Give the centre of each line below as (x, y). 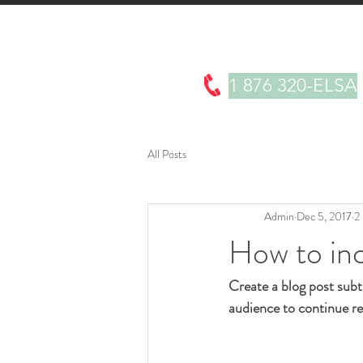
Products (242, 57)
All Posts (167, 154)
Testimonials (326, 57)
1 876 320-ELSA (293, 85)
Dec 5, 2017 (324, 217)
